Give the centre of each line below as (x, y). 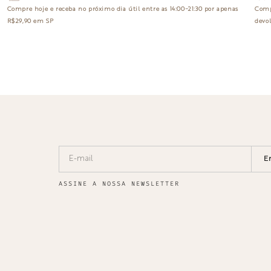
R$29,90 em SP (30, 21)
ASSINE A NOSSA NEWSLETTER (119, 184)
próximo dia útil (116, 9)
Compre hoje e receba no (48, 9)
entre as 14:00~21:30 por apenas (190, 9)
